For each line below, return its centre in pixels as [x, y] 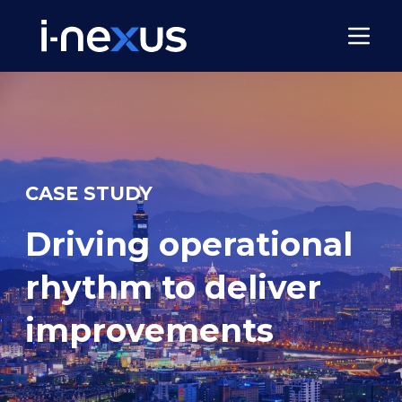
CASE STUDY [89, 193]
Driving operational [189, 244]
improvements [149, 330]
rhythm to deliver [173, 287]
